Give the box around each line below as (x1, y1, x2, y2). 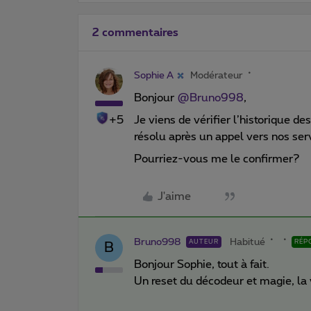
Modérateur (190, 70, 243, 81)
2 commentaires (92, 26, 178, 38)
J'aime (158, 190, 191, 202)
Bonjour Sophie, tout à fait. (134, 258, 269, 270)
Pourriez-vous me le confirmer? (134, 153, 303, 165)
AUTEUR (189, 238, 219, 245)
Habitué (230, 237, 265, 247)
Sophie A (134, 70, 174, 81)
